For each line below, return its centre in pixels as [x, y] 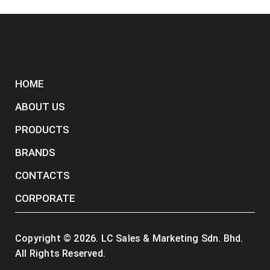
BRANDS [35, 152]
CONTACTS [42, 175]
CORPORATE [45, 198]
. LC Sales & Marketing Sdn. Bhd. [170, 238]
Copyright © [45, 238]
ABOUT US [40, 106]
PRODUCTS [42, 129]
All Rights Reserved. [60, 253]
